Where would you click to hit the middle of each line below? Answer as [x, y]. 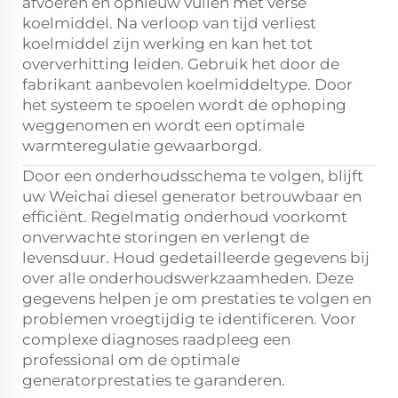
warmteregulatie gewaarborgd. [142, 146]
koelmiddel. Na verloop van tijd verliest [169, 23]
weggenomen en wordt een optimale [163, 125]
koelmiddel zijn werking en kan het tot [167, 44]
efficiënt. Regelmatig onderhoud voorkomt [185, 217]
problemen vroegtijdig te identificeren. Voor [189, 319]
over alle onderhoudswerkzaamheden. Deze [188, 278]
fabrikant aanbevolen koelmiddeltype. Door [187, 84]
